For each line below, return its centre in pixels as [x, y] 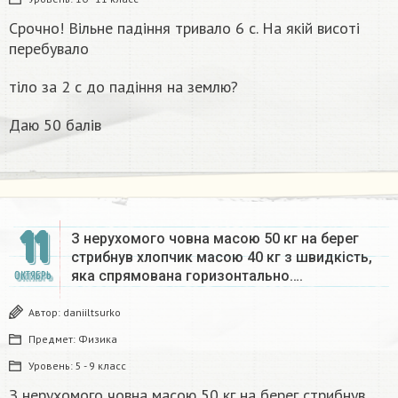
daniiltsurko [92, 313]
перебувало [49, 49]
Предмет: [53, 339]
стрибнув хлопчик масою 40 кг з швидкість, [222, 258]
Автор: [46, 313]
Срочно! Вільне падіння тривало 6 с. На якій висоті [184, 28]
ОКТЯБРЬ [33, 276]
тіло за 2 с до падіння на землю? [123, 87]
